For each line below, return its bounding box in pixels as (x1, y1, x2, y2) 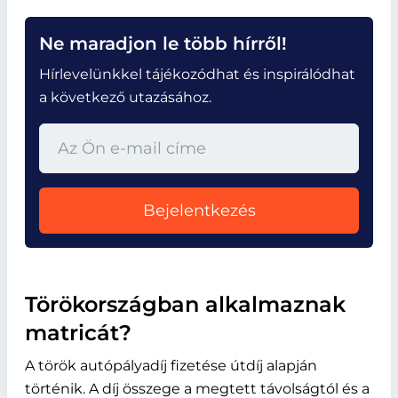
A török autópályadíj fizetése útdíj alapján (25, 357, 317, 374)
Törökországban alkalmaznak (25, 291, 346, 317)
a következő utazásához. (39, 89, 211, 106)
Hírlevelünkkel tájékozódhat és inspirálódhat (39, 66, 355, 83)
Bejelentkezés (142, 201, 256, 220)
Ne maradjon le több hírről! (39, 33, 287, 54)
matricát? (25, 320, 131, 346)
